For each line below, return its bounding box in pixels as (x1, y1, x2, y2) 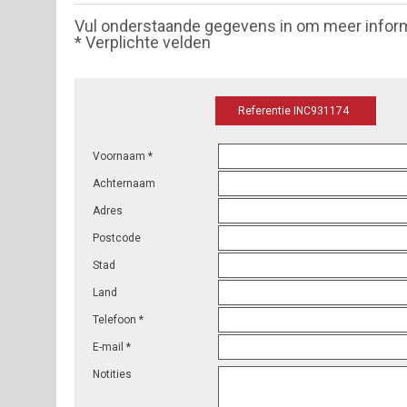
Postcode (93, 232, 141, 245)
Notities (93, 368, 132, 382)
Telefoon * (93, 313, 144, 327)
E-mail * (93, 341, 131, 354)
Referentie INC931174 (238, 104, 349, 118)
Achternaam (93, 177, 155, 191)
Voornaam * (93, 150, 153, 164)
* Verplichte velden (74, 33, 211, 53)
